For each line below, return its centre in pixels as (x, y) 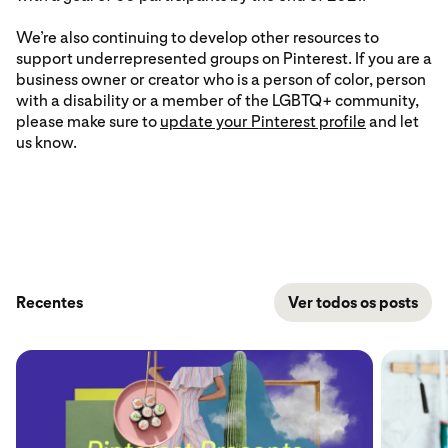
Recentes (49, 303)
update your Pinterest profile (263, 122)
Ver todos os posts (353, 303)
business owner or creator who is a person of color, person (221, 80)
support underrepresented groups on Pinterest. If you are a (224, 59)
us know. (46, 143)
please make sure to (88, 122)
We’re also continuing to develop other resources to (197, 38)
